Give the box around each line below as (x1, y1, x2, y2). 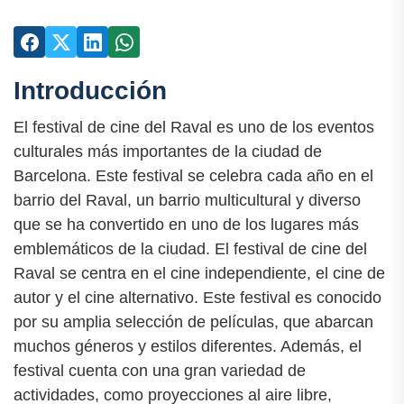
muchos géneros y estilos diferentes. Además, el (14, 337, 362, 356)
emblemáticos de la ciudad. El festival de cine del (14, 240, 367, 259)
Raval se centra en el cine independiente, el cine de (14, 264, 385, 283)
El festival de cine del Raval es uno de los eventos (14, 118, 374, 137)
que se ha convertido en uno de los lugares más (14, 216, 359, 234)
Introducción (14, 77, 167, 105)
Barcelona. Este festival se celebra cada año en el (14, 167, 373, 186)
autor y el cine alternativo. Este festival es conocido (14, 289, 381, 308)
